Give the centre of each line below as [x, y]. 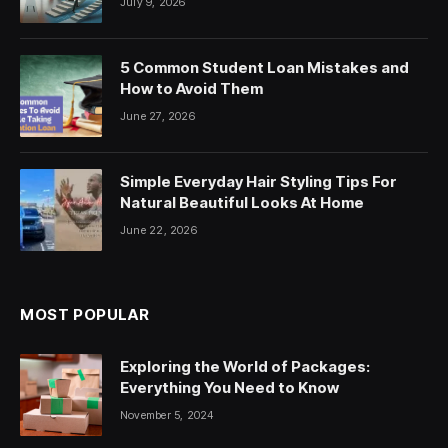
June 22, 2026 [158, 230]
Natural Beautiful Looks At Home [242, 203]
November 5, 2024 [167, 415]
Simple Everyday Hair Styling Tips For [258, 182]
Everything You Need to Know [229, 388]
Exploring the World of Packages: [245, 367]
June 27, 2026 [157, 116]
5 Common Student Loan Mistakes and [264, 68]
